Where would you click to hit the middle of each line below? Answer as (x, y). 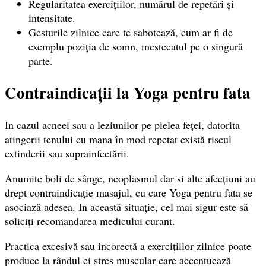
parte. (41, 60)
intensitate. (52, 18)
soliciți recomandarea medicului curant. (90, 221)
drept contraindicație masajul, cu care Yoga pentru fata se (129, 192)
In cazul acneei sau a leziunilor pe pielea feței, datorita (122, 124)
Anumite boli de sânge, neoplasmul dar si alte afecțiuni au (130, 178)
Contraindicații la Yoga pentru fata (128, 93)
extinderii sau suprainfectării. (67, 153)
